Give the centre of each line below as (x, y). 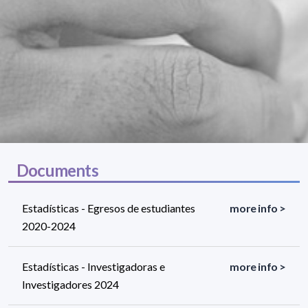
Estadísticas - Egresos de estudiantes (109, 208)
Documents (57, 170)
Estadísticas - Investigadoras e (93, 267)
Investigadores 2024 (70, 285)
